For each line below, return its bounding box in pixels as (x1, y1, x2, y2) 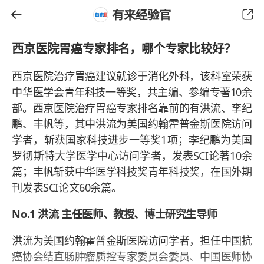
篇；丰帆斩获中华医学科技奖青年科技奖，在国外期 (12, 164, 252, 179)
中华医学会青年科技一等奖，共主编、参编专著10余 (12, 84, 252, 99)
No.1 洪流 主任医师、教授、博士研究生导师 (12, 206, 217, 221)
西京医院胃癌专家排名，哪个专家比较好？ (12, 39, 236, 57)
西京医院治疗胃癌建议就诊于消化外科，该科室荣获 (12, 68, 252, 83)
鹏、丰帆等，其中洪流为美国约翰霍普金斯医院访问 (12, 116, 252, 131)
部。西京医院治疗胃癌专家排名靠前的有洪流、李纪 (12, 100, 252, 115)
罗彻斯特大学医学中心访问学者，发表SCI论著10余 (12, 148, 252, 163)
